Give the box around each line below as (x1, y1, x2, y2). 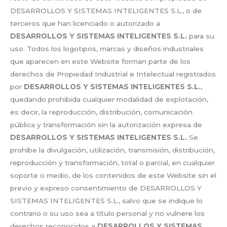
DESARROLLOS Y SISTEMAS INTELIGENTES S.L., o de (10, 6, 202, 15)
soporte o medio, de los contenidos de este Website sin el (10, 171, 216, 179)
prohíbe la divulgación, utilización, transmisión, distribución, (10, 145, 215, 154)
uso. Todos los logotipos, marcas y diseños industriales (10, 44, 204, 53)
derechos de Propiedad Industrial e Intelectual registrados (10, 69, 216, 78)
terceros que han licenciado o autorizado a (10, 19, 160, 27)
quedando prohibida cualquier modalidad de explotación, (10, 95, 208, 103)
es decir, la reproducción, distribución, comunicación (10, 107, 193, 116)
